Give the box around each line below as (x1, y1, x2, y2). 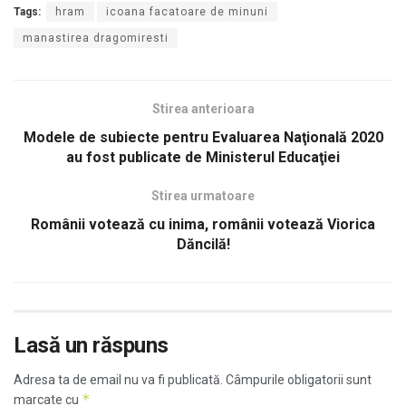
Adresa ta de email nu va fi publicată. (14, 372, 223, 388)
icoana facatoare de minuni (106, 5, 268, 19)
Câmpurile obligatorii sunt (223, 372, 372, 388)
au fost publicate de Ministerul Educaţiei (66, 149, 340, 167)
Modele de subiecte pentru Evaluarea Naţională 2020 (23, 129, 383, 147)
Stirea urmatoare (151, 188, 255, 204)
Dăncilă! (176, 236, 230, 254)
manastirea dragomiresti (23, 32, 169, 45)
